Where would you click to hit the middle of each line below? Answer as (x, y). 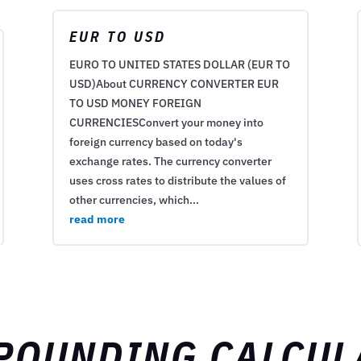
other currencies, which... (134, 200)
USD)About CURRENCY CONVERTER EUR (174, 84)
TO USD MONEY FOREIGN (135, 104)
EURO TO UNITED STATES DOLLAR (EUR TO (179, 65)
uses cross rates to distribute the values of (177, 181)
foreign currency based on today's (156, 142)
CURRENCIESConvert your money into (166, 123)
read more (97, 220)
